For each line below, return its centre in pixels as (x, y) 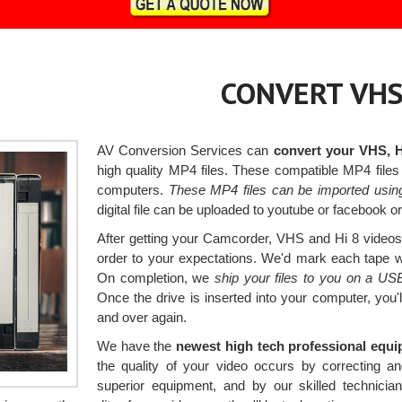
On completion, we (153, 278)
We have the (136, 346)
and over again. (141, 318)
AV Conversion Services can (185, 151)
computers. (132, 190)
